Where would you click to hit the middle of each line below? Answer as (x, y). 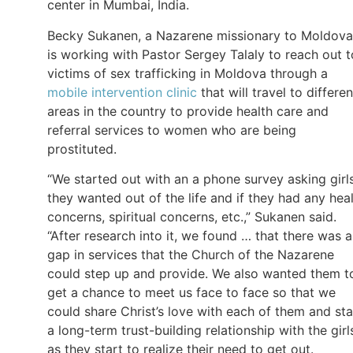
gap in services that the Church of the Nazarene (191, 255)
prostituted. (82, 149)
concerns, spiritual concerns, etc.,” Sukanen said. (192, 217)
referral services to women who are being (172, 130)
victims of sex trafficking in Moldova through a (188, 73)
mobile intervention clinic (122, 92)
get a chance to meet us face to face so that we (191, 293)
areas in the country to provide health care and (188, 111)
